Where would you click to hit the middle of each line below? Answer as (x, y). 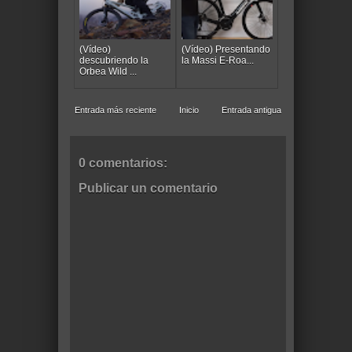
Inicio (189, 110)
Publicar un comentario (148, 188)
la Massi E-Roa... (218, 60)
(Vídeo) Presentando (226, 49)
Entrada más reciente (115, 110)
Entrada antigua (251, 110)
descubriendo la (114, 60)
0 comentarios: (123, 163)
